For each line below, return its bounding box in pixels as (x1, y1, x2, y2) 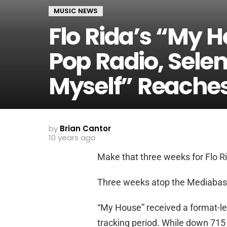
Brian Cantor (60, 123, 111, 134)
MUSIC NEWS (54, 6, 98, 16)
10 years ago (49, 132, 96, 143)
